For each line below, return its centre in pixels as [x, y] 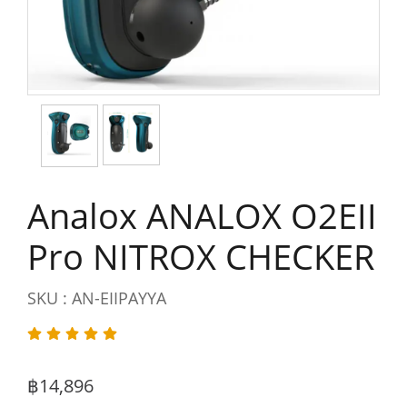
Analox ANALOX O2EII [202, 215]
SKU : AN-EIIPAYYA [97, 298]
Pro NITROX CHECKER [201, 256]
